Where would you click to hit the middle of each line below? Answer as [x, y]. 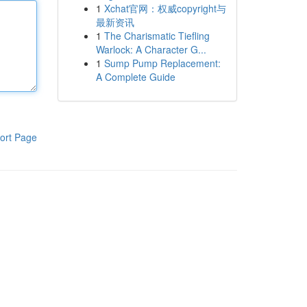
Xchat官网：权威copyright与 [165, 8]
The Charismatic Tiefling [157, 36]
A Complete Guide [135, 77]
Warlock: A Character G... [151, 49]
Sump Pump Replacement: [162, 63]
